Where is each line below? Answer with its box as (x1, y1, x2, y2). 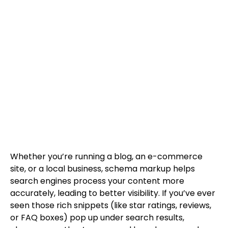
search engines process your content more (10, 175, 184, 187)
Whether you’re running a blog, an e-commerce (10, 150, 203, 162)
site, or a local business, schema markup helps (10, 162, 195, 175)
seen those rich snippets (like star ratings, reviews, (10, 199, 211, 211)
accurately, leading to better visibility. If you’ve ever (10, 187, 215, 199)
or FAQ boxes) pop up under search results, (10, 211, 184, 223)
